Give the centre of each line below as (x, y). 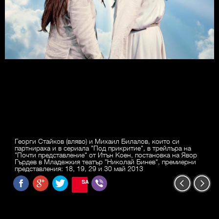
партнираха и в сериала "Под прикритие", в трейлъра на (103, 148)
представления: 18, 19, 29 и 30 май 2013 (79, 168)
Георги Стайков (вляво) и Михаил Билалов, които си (97, 141)
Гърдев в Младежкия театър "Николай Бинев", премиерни (105, 162)
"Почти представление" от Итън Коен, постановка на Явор (106, 155)
